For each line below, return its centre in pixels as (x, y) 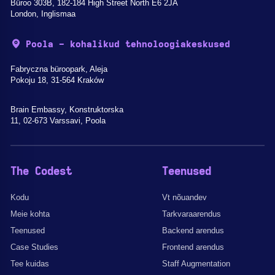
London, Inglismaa (43, 14)
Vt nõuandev (184, 197)
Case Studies (34, 247)
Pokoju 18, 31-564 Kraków (57, 80)
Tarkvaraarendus (192, 214)
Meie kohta (30, 214)
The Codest (41, 172)
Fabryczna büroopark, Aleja (59, 69)
